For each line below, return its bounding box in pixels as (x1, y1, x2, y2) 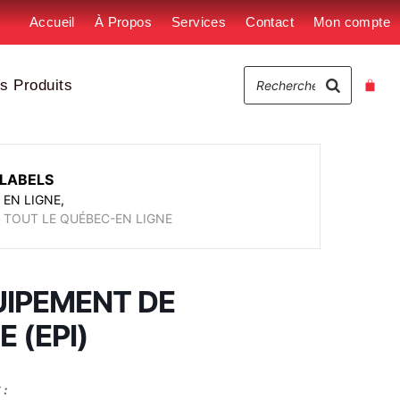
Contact (246, 14, 294, 29)
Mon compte (313, 14, 390, 29)
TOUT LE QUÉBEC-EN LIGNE (3, 211, 172, 226)
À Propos (94, 14, 152, 29)
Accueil (29, 14, 75, 29)
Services (171, 14, 227, 29)
